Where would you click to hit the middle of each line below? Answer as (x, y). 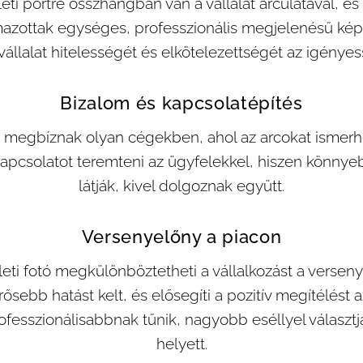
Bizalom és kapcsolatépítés (181, 103)
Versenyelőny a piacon (181, 237)
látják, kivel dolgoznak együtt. (181, 186)
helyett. (181, 344)
